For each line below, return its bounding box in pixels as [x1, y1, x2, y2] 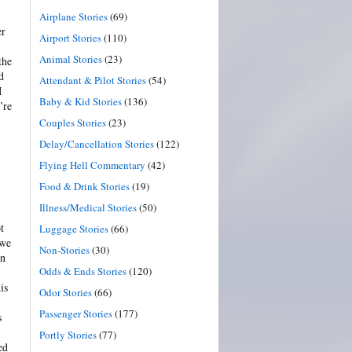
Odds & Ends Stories [39, 263, 126, 278]
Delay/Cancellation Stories [39, 136, 154, 151]
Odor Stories [39, 284, 92, 299]
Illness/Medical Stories [39, 200, 137, 214]
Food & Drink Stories [39, 178, 130, 193]
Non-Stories [39, 242, 90, 257]
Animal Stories [39, 51, 102, 66]
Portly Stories [39, 327, 97, 342]
